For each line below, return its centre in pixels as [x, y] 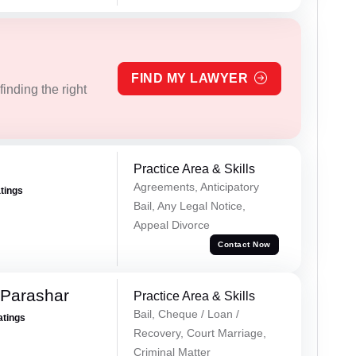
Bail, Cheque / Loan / [186, 313]
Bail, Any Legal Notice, [189, 205]
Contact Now [244, 245]
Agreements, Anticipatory [196, 186]
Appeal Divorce [171, 224]
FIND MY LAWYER [190, 78]
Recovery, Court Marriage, [199, 333]
